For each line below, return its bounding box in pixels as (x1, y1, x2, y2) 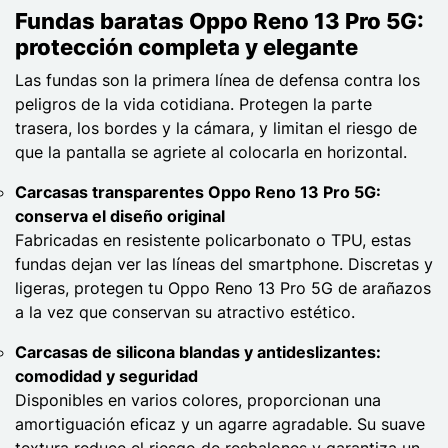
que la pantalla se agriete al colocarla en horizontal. (15, 141, 407, 162)
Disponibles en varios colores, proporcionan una (15, 389, 381, 410)
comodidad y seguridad (15, 365, 198, 386)
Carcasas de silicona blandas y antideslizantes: (15, 341, 381, 362)
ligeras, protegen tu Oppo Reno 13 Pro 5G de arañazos (15, 277, 431, 298)
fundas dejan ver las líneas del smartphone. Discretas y (15, 253, 433, 274)
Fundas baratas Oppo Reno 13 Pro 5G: (15, 7, 424, 34)
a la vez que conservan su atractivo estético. (15, 301, 355, 322)
